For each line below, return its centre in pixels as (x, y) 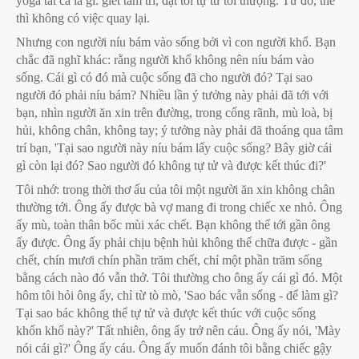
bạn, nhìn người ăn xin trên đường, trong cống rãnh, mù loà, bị (174, 113)
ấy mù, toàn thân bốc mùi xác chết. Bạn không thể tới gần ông (173, 225)
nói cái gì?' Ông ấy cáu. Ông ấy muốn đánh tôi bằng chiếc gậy (174, 348)
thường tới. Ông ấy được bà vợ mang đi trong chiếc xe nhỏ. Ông (179, 207)
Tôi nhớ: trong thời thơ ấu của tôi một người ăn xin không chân (175, 190)
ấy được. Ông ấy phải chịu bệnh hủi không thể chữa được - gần (177, 242)
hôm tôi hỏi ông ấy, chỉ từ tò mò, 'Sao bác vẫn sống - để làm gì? (177, 295)
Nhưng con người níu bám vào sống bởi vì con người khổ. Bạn (176, 42)
